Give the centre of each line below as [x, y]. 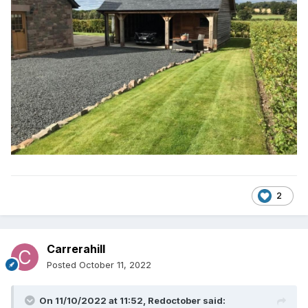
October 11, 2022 [115, 265]
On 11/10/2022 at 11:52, [93, 301]
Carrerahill [76, 249]
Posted [63, 265]
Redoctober [174, 301]
